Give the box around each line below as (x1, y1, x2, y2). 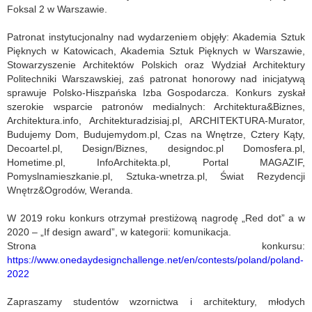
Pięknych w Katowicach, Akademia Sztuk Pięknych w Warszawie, (7, 45, 305, 57)
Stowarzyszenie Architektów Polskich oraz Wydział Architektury (7, 59, 305, 71)
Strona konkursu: (7, 240, 305, 252)
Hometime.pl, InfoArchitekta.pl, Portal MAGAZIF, (7, 157, 305, 169)
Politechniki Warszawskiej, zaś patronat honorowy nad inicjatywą (7, 73, 305, 85)
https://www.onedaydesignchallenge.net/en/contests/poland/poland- (7, 254, 304, 266)
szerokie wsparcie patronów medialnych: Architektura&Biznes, (7, 101, 305, 113)
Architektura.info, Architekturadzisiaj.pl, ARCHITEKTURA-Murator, (7, 115, 305, 127)
